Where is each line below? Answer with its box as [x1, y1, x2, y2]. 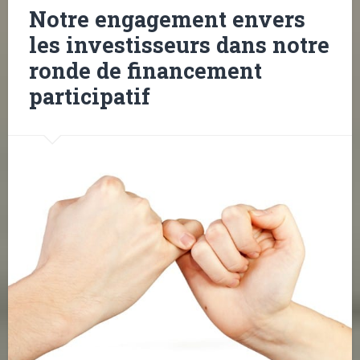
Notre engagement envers [28, 5, 305, 34]
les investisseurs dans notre [28, 31, 329, 59]
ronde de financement [28, 56, 262, 85]
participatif [28, 82, 150, 111]
